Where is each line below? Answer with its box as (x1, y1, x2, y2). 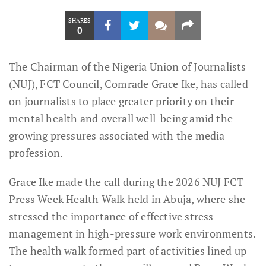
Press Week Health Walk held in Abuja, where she (9, 192, 246, 206)
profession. (9, 145, 64, 160)
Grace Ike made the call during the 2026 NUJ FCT (9, 175, 244, 189)
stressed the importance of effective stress (9, 209, 214, 223)
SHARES (68, 17, 91, 24)
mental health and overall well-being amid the (9, 111, 233, 125)
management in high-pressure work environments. (9, 226, 256, 240)
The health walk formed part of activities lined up (9, 243, 247, 258)
